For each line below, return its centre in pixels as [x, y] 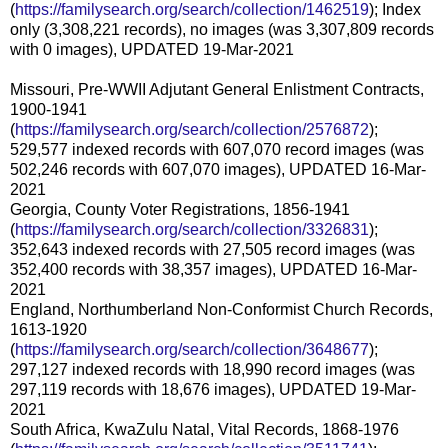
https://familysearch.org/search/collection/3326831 [192, 229]
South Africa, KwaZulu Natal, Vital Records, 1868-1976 [204, 429]
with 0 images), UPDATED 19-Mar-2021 [152, 49]
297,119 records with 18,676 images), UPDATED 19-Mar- [213, 389]
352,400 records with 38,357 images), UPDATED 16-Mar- [213, 269]
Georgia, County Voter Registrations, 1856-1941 [180, 209]
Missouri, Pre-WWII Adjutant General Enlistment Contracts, [217, 89]
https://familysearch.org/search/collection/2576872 [192, 129]
